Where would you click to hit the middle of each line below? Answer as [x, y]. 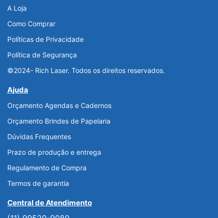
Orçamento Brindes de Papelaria [59, 121]
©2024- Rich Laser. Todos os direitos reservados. [86, 71]
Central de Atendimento [50, 203]
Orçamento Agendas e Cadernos [59, 106]
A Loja [17, 8]
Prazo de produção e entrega [54, 152]
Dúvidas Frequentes [39, 137]
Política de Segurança [42, 55]
